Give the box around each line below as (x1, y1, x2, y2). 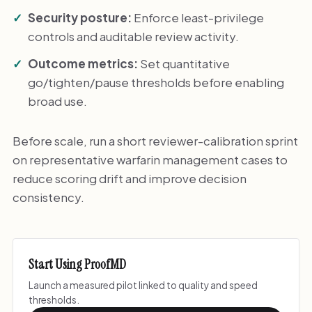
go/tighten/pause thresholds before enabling (28, 74, 285, 90)
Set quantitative (138, 55, 231, 71)
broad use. (28, 93, 88, 109)
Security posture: (28, 10, 132, 26)
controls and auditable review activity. (28, 29, 240, 45)
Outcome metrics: (28, 55, 139, 71)
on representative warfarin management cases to (12, 151, 288, 167)
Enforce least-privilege (132, 10, 265, 26)
